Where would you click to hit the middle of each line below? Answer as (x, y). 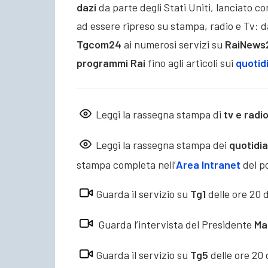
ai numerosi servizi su (172, 45)
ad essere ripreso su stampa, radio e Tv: (169, 26)
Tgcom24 (99, 45)
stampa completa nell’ (126, 165)
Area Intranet (208, 165)
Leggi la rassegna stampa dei (162, 145)
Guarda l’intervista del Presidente (175, 225)
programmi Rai (111, 63)
